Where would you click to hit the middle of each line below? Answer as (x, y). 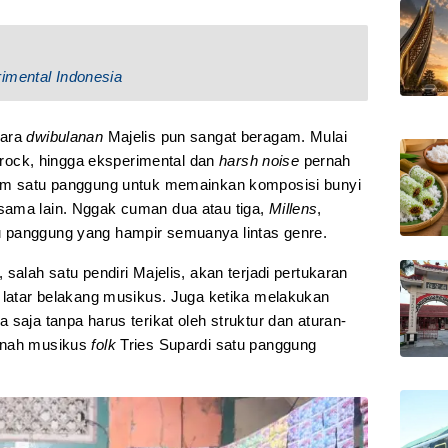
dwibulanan (65, 137)
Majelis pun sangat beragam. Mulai (225, 137)
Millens (293, 209)
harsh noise (261, 161)
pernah (327, 161)
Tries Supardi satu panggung (216, 345)
